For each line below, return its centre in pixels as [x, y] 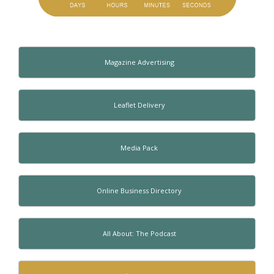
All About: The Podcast [139, 233]
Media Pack [139, 147]
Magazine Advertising [139, 62]
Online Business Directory [139, 190]
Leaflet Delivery [139, 105]
